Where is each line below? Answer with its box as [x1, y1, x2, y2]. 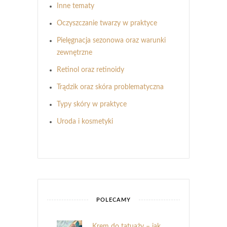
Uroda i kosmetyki [57, 118, 113, 125]
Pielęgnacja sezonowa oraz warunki [57, 36, 166, 44]
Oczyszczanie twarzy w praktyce [57, 19, 157, 27]
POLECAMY [96, 197, 131, 203]
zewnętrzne [57, 49, 92, 56]
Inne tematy [57, 2, 94, 10]
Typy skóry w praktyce [57, 100, 127, 108]
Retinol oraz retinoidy [57, 66, 124, 73]
